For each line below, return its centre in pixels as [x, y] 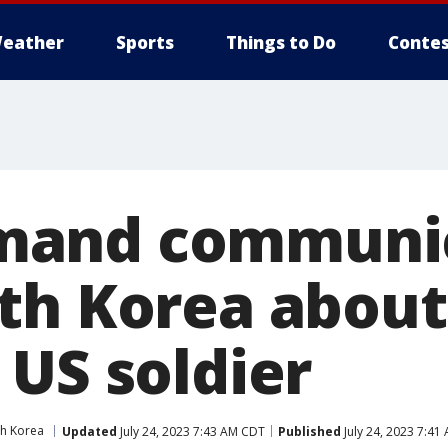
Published [309, 431]
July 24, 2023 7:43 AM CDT [191, 431]
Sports [145, 42]
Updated [89, 431]
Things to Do [281, 42]
